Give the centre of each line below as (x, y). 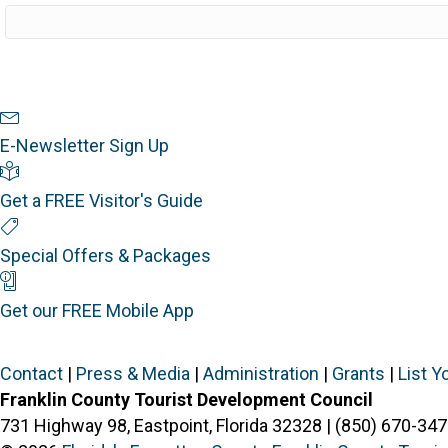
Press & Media (133, 374)
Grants (358, 374)
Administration (261, 374)
